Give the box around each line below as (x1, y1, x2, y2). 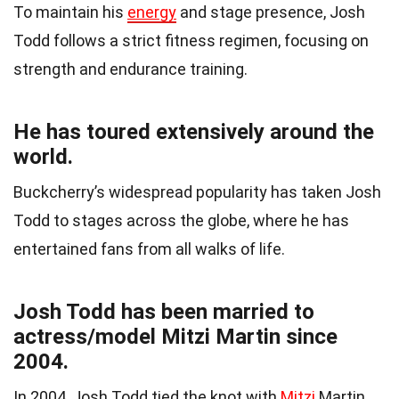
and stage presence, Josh (176, 2, 365, 21)
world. (13, 143, 73, 169)
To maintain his (13, 2, 127, 21)
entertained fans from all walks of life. (13, 239, 285, 258)
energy (127, 2, 176, 21)
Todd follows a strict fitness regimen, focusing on (13, 30, 369, 50)
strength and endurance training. (13, 59, 248, 78)
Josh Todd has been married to (13, 298, 314, 324)
